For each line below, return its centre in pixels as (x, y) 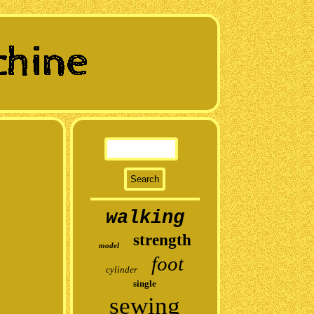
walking (145, 218)
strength (162, 240)
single (145, 284)
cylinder (122, 269)
